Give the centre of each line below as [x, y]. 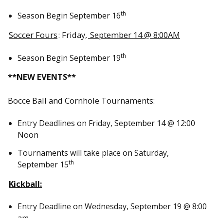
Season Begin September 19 [69, 58]
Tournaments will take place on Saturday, [93, 153]
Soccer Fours [33, 35]
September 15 [43, 165]
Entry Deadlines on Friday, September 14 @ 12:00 [106, 123]
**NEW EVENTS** [42, 77]
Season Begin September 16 [69, 16]
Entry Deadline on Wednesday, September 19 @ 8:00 [112, 207]
